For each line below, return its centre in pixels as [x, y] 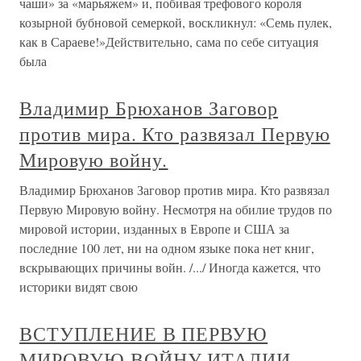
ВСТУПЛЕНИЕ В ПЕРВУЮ [144, 334]
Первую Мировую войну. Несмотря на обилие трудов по [176, 209]
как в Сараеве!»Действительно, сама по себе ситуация [169, 41]
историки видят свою [79, 286]
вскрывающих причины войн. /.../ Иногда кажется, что [170, 267]
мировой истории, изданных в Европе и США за [154, 228]
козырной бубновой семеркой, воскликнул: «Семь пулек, [176, 22]
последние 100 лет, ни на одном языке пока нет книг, [167, 248]
